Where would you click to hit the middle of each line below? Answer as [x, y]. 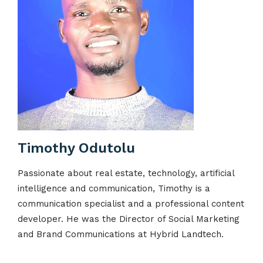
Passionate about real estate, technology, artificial [126, 173]
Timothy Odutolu [76, 148]
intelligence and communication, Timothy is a [114, 188]
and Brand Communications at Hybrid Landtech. [121, 234]
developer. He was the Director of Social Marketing [129, 219]
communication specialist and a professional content [131, 203]
